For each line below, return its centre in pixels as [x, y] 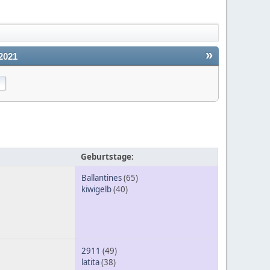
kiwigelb [96, 190]
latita [90, 262]
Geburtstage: [107, 157]
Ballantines [102, 178]
